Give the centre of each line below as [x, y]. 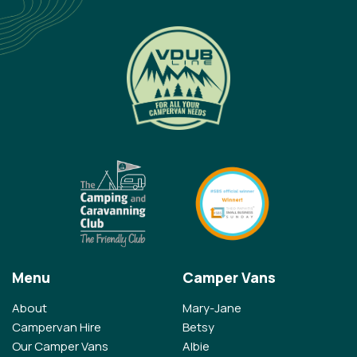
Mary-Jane [212, 308]
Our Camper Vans [60, 347]
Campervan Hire [57, 328]
